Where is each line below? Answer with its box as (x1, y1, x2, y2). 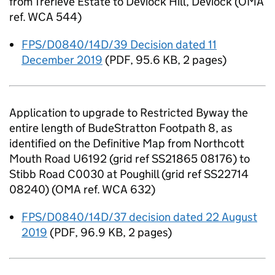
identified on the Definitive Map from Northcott (9, 136, 244, 150)
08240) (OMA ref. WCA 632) (9, 182, 155, 196)
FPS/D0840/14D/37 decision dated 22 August (21, 210, 257, 224)
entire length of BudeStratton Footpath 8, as (9, 121, 233, 135)
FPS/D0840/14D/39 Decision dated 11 (21, 37, 217, 52)
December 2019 (21, 53, 103, 67)
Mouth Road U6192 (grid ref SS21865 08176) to (9, 152, 250, 166)
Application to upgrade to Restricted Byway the (9, 106, 248, 120)
